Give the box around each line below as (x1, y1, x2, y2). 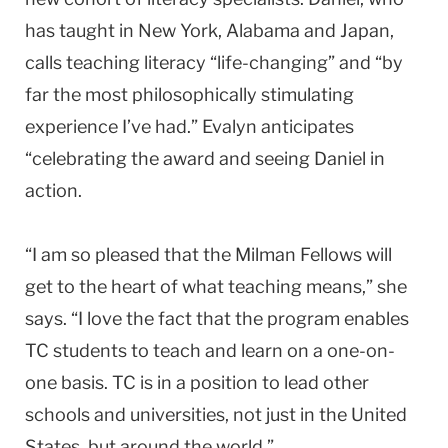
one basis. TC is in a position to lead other (25, 371, 369, 393)
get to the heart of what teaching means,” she (25, 275, 407, 297)
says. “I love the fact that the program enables (25, 307, 409, 329)
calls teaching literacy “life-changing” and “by (25, 51, 403, 73)
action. (25, 179, 86, 201)
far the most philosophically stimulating (25, 83, 354, 105)
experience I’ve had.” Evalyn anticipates (25, 115, 354, 137)
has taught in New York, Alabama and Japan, (25, 19, 394, 41)
